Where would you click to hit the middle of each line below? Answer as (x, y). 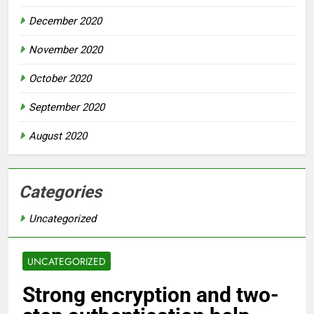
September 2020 (67, 108)
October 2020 (60, 79)
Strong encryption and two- (151, 295)
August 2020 (58, 136)
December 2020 (65, 21)
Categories (60, 192)
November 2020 (66, 50)
